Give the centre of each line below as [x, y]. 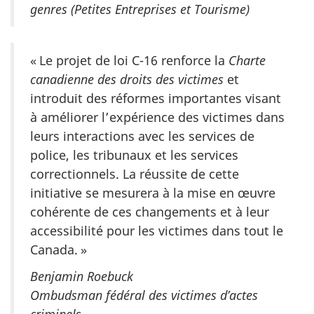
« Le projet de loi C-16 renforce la [129, 60]
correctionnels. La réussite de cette [135, 173]
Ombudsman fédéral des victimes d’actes [144, 295]
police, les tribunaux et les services [134, 155]
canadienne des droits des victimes [127, 79]
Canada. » [59, 249]
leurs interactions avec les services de [142, 136]
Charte [247, 60]
